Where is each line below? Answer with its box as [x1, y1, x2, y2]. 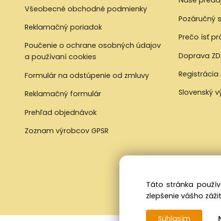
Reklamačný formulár [25, 89, 102, 99]
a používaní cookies [25, 52, 97, 62]
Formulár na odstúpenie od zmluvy [25, 70, 149, 80]
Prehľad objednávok [25, 107, 97, 117]
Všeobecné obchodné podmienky [25, 3, 147, 14]
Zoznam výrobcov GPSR [25, 126, 111, 136]
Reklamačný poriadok [25, 22, 103, 33]
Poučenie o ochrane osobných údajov [25, 40, 161, 51]
